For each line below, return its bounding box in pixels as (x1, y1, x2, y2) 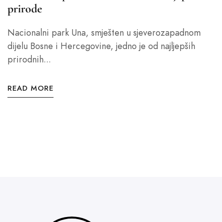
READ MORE (7, 83, 54, 93)
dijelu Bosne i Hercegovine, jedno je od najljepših (7, 40, 195, 52)
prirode (7, 1, 42, 16)
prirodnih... (7, 53, 51, 65)
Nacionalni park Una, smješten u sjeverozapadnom (7, 26, 201, 39)
